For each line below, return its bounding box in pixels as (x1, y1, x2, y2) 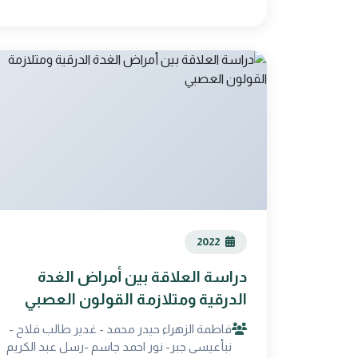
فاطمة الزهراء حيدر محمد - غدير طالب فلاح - (9, 322, 232, 336)
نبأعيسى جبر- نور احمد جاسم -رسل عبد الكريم (6, 340, 232, 353)
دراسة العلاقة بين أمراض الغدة (38, 268, 247, 285)
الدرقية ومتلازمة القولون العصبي (25, 291, 247, 308)
